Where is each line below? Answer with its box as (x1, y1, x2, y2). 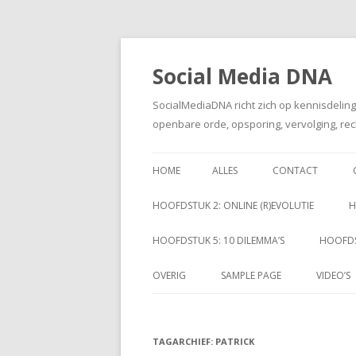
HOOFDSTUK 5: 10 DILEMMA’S (153, 234, 284, 247)
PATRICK (215, 335, 254, 347)
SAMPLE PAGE (221, 269, 281, 282)
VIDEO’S (316, 269, 350, 282)
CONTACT (273, 164, 318, 177)
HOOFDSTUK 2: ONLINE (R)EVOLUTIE (153, 199, 314, 212)
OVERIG (153, 269, 186, 282)
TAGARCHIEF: (153, 335, 215, 347)
